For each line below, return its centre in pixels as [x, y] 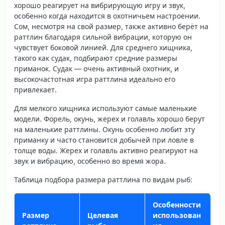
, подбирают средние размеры [124, 58]
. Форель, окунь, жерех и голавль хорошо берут [122, 119]
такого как [33, 58]
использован [177, 215]
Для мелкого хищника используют [75, 108]
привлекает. [35, 89]
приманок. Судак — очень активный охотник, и [96, 68]
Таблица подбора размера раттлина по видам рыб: [103, 179]
